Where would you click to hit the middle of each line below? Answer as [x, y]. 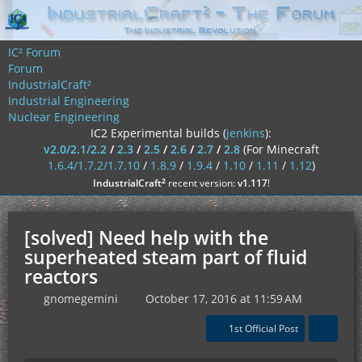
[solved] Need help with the [146, 238]
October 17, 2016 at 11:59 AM [224, 299]
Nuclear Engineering [64, 117]
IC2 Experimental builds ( [158, 133]
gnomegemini [81, 299]
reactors [61, 276]
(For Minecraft [281, 149]
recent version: [201, 183]
